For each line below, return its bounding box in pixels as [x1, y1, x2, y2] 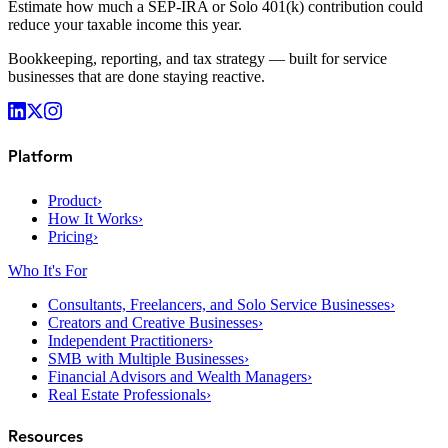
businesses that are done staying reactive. [8, 68, 265, 86]
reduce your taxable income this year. [8, 16, 242, 34]
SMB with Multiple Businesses [48, 349, 244, 367]
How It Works [48, 209, 138, 227]
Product [48, 191, 97, 209]
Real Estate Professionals [48, 385, 206, 403]
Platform [8, 145, 73, 171]
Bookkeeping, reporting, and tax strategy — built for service [8, 50, 387, 68]
